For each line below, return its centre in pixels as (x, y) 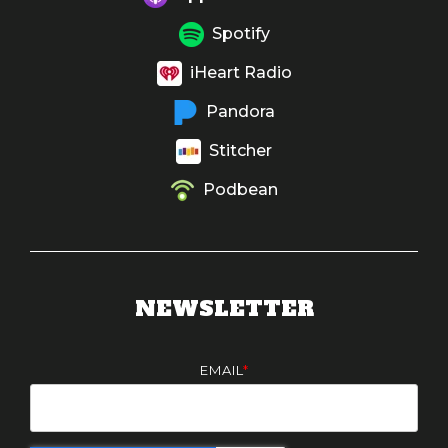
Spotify (240, 33)
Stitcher (238, 150)
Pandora (236, 111)
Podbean (240, 189)
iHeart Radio (238, 72)
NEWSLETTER (224, 308)
